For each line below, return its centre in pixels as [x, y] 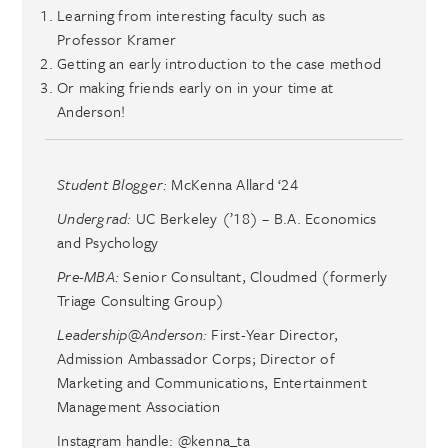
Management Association [139, 405]
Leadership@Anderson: [134, 333]
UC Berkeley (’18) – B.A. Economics [256, 217]
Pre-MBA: [88, 275]
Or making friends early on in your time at [195, 86]
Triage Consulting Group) [141, 299]
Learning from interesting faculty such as [191, 14]
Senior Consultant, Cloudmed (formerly [253, 275]
